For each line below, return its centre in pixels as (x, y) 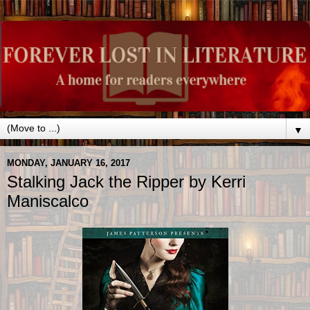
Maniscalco (48, 201)
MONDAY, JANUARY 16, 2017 (69, 163)
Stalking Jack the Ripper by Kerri (126, 182)
